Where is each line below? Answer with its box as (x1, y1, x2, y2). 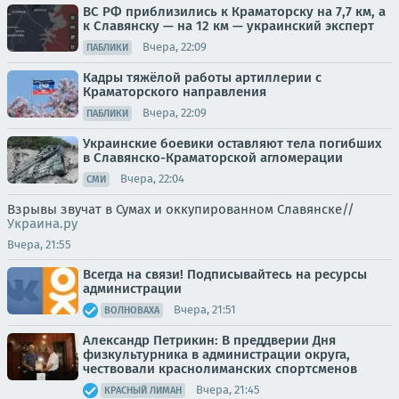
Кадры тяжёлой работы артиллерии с (83, 69, 322, 85)
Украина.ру (7, 215, 77, 232)
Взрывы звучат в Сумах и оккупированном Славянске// (7, 200, 354, 217)
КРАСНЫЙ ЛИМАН (104, 384, 182, 396)
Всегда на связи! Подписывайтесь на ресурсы (83, 265, 367, 282)
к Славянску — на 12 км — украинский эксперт (83, 17, 374, 34)
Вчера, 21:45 (196, 383, 260, 396)
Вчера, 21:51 (174, 303, 236, 316)
